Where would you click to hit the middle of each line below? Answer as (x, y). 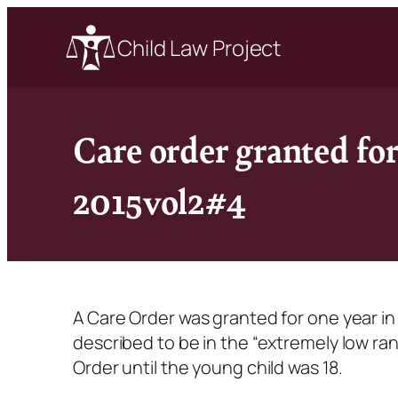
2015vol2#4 (159, 200)
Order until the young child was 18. (208, 367)
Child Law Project (199, 47)
